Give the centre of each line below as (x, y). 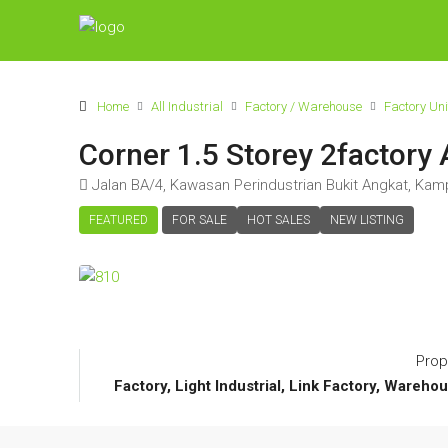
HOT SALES (278, 220)
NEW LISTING (367, 220)
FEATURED (118, 220)
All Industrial (187, 106)
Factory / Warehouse (303, 106)
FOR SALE (199, 220)
